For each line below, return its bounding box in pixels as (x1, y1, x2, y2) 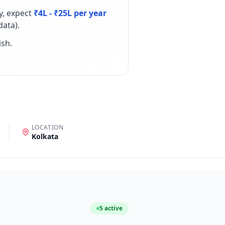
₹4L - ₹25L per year (34, 8, 106, 19)
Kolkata (31, 132, 58, 141)
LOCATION (31, 123, 64, 132)
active (103, 204, 123, 212)
